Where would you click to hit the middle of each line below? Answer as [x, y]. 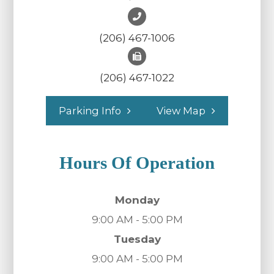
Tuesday [137, 239]
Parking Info [90, 111]
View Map [181, 111]
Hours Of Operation [137, 163]
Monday [137, 200]
